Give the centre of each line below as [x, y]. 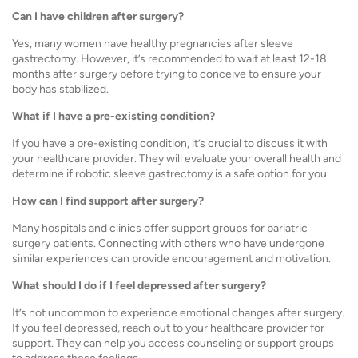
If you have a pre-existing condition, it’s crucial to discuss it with [170, 143]
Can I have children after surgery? [98, 16]
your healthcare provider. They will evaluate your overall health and [177, 159]
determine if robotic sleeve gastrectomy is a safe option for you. [171, 174]
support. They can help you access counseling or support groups [173, 343]
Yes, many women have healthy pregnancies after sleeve [153, 44]
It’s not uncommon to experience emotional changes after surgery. [178, 313]
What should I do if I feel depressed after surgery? [139, 286]
